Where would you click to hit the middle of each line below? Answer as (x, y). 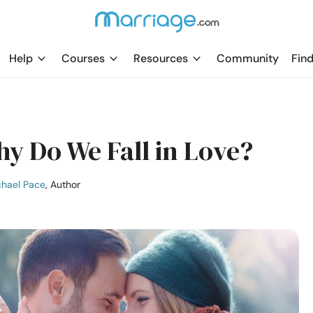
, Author (63, 184)
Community (248, 58)
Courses (83, 58)
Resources (161, 58)
